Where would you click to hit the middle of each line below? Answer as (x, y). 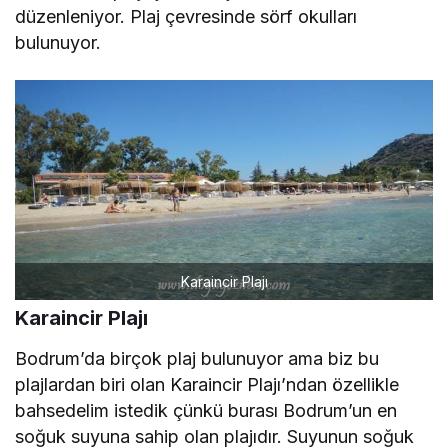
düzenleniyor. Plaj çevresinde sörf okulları (186, 16)
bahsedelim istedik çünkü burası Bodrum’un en (206, 410)
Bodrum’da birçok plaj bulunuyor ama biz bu (197, 358)
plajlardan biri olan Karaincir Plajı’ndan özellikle (207, 384)
